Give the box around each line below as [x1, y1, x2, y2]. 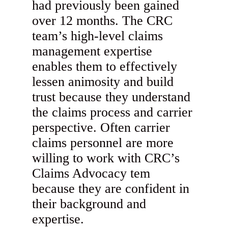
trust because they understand [32, 90, 191, 105]
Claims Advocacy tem [32, 166, 151, 181]
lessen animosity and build [32, 74, 174, 90]
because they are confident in [32, 181, 190, 196]
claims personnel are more [32, 135, 174, 151]
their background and [32, 196, 147, 212]
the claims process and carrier [32, 105, 193, 120]
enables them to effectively [32, 59, 178, 74]
